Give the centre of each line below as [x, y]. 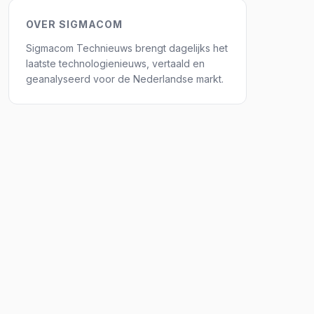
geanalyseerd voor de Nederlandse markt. [125, 79]
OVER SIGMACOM [74, 24]
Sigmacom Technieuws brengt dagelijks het [127, 48]
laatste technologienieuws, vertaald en [115, 63]
